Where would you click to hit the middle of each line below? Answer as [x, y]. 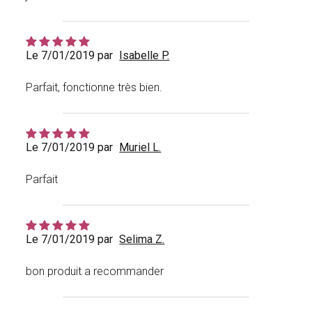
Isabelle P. [145, 56]
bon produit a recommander [95, 272]
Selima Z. [142, 240]
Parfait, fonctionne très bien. [94, 88]
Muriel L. [140, 148]
